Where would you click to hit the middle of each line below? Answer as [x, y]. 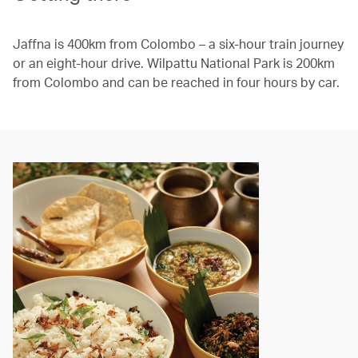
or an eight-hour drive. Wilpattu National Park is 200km [174, 62]
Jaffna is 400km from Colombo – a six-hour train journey [178, 43]
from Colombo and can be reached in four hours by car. [176, 82]
